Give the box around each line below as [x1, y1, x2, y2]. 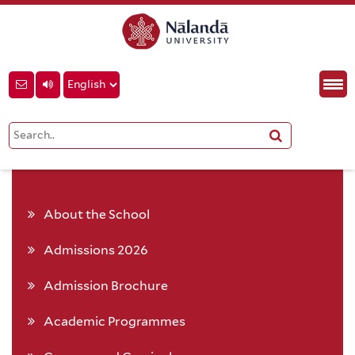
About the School [44, 207, 150, 222]
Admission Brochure [44, 278, 168, 293]
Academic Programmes [44, 314, 185, 329]
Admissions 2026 [44, 242, 148, 258]
